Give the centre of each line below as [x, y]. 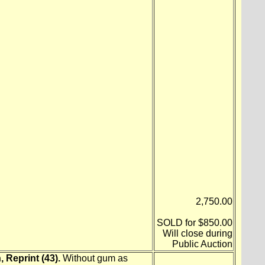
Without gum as [94, 258]
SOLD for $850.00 [194, 222]
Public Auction [202, 244]
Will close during [197, 233]
